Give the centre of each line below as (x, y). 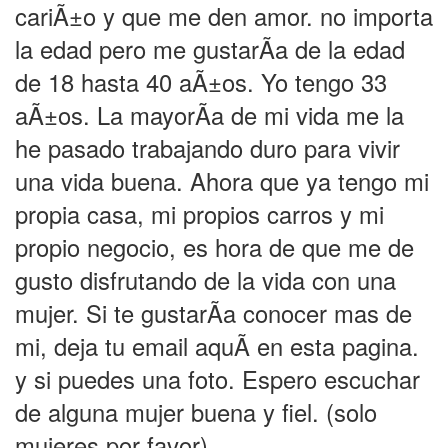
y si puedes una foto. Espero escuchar (217, 379)
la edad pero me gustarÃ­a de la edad (210, 49)
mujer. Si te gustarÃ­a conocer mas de (213, 313)
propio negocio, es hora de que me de (214, 247)
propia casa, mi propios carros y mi (199, 214)
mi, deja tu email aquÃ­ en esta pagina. (217, 346)
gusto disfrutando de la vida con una (205, 280)
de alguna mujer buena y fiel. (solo (196, 412)
